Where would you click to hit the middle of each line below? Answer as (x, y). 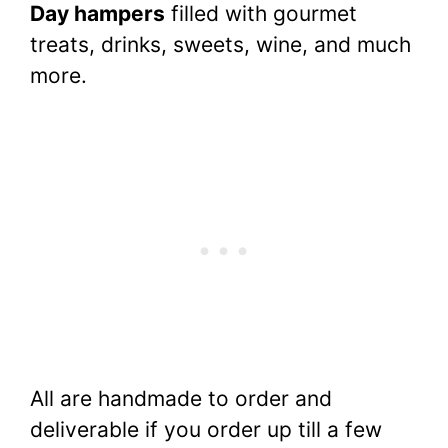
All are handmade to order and (181, 398)
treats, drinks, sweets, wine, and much (220, 45)
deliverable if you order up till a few (206, 429)
